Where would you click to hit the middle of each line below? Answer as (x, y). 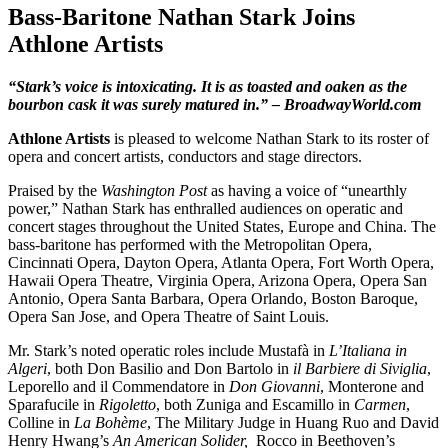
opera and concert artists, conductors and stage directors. (185, 156)
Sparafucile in (53, 404)
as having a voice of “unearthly (309, 190)
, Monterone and (372, 386)
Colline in (41, 422)
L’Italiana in (368, 350)
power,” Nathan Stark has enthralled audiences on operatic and (205, 208)
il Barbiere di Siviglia (360, 368)
